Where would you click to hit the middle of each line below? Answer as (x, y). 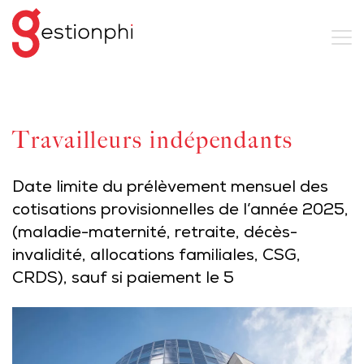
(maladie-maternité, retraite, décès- (155, 234)
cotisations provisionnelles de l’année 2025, (180, 211)
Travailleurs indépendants (153, 140)
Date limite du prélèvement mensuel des (170, 188)
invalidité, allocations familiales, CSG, (156, 257)
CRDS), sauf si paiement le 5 (123, 279)
